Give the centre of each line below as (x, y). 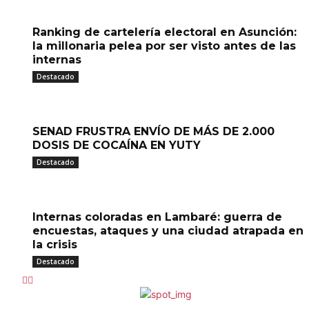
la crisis (55, 245)
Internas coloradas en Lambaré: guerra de (157, 217)
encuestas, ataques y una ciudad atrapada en (168, 231)
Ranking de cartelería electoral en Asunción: (165, 32)
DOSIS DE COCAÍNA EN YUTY (117, 145)
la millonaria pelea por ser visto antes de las (164, 46)
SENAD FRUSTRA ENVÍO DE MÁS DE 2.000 (153, 131)
